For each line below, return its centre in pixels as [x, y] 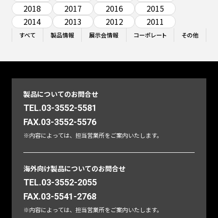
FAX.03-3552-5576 [60, 122]
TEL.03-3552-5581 [60, 108]
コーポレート [150, 35]
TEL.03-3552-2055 [60, 182]
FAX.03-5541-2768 [60, 197]
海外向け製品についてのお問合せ [74, 169]
